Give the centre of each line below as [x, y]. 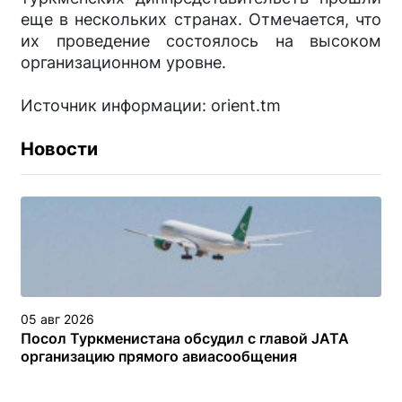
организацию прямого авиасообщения [159, 356]
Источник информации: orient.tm [151, 105]
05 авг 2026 [57, 319]
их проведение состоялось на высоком [201, 41]
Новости [59, 149]
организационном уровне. [123, 62]
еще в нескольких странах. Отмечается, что [201, 19]
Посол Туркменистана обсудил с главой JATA [185, 338]
